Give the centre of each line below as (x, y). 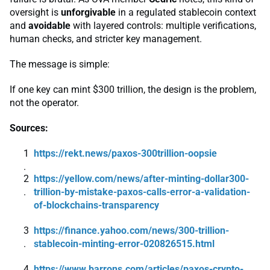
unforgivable (88, 12)
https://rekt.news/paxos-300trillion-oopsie (125, 153)
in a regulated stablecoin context (186, 12)
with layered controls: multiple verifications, (163, 25)
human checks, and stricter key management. (106, 39)
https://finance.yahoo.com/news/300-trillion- (131, 230)
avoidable (49, 25)
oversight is (35, 12)
